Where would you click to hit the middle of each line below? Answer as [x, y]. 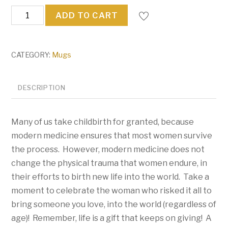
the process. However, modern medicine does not [108, 150]
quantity [27, 26]
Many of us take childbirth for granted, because [103, 122]
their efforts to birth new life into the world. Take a [110, 177]
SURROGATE [36, 12]
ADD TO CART [87, 15]
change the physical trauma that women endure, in [109, 163]
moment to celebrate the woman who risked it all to [112, 191]
